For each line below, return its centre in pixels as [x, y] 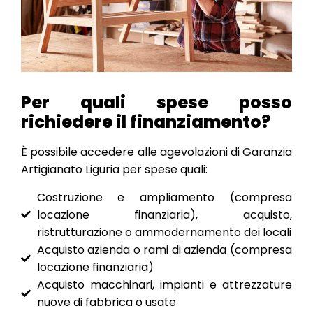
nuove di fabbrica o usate [106, 302]
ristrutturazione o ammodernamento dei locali [164, 232]
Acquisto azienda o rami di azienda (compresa [164, 249]
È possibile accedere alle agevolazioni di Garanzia [156, 152]
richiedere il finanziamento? [146, 122]
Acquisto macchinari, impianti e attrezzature [164, 284]
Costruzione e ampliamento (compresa [164, 197]
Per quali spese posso [156, 103]
